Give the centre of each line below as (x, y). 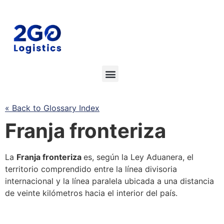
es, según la (107, 157)
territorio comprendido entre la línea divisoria (91, 169)
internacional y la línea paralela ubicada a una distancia (109, 181)
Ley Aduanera (156, 157)
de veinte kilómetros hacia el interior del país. (91, 193)
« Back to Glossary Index (52, 108)
